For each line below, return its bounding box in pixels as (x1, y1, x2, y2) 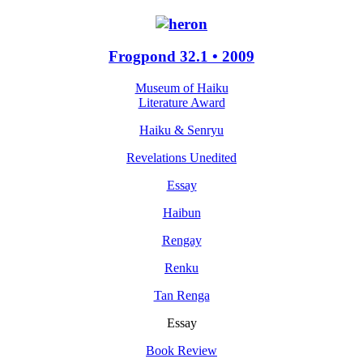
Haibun (162, 206, 201, 220)
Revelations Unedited (126, 151, 237, 165)
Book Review (146, 344, 217, 358)
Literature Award (138, 96, 225, 110)
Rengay (161, 233, 202, 248)
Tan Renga (153, 288, 210, 303)
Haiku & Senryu (139, 123, 224, 138)
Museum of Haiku (135, 81, 228, 96)
